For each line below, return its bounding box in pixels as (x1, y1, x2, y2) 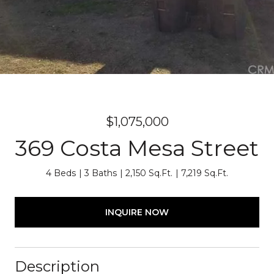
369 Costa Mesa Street (15, 135, 259, 161)
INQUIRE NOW (105, 206, 169, 218)
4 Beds (46, 168, 76, 179)
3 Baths (84, 168, 117, 179)
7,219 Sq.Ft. (181, 168, 228, 179)
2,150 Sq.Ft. (125, 168, 172, 179)
